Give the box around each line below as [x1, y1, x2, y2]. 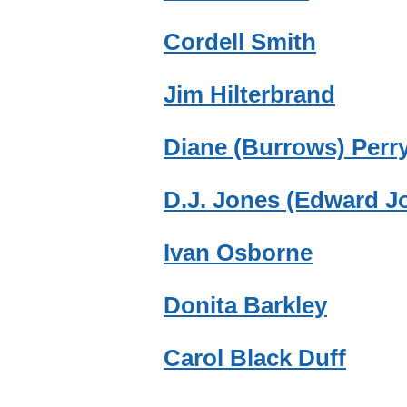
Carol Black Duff [164, 345, 346, 371]
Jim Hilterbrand [164, 82, 335, 107]
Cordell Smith [164, 29, 316, 55]
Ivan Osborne [164, 240, 313, 265]
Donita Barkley [164, 293, 327, 318]
